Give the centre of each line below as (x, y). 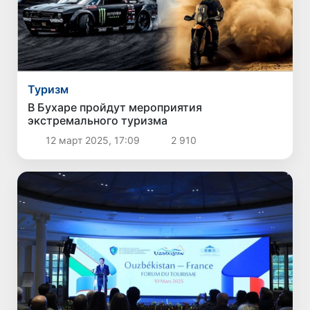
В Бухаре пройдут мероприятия (115, 108)
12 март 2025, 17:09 (92, 140)
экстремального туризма (98, 121)
